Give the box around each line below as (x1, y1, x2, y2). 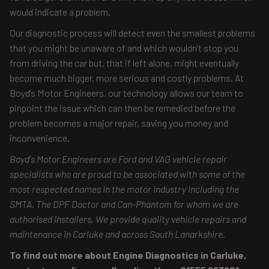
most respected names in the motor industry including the (10, 183, 239, 195)
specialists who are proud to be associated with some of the (10, 168, 245, 180)
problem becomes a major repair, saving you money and (10, 117, 228, 128)
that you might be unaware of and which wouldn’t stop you (10, 42, 238, 53)
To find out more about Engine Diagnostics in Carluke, (10, 249, 246, 261)
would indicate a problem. (10, 6, 110, 17)
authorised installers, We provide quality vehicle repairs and (10, 213, 246, 225)
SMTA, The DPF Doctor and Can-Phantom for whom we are (10, 198, 238, 210)
